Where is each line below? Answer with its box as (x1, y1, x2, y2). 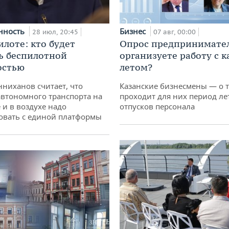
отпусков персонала (120, 101, 195, 111)
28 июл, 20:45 (32, 27, 78, 36)
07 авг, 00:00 (153, 27, 196, 36)
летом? (120, 61, 152, 73)
